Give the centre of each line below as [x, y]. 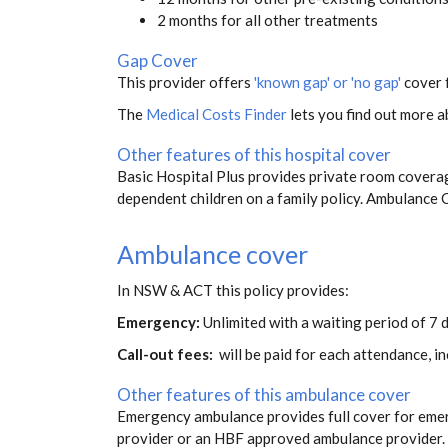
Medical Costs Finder [216, 114]
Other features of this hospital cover [254, 155]
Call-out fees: [166, 354]
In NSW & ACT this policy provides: [233, 290]
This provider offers [185, 82]
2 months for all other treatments [267, 20]
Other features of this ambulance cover [264, 395]
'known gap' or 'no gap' [327, 82]
